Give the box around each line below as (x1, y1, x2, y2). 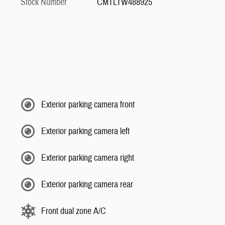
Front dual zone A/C (41, 205, 106, 217)
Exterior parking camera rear (41, 178, 133, 190)
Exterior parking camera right (41, 152, 134, 164)
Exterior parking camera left (41, 125, 130, 137)
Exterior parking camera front (41, 98, 135, 110)
